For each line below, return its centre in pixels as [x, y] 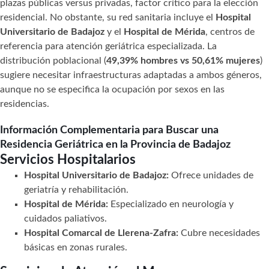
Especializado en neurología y [171, 204]
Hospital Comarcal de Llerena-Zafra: [101, 233]
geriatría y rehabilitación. [76, 189]
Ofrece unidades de [211, 175]
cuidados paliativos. [65, 218]
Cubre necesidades [219, 233]
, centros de [230, 32]
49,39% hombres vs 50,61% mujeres [183, 60]
